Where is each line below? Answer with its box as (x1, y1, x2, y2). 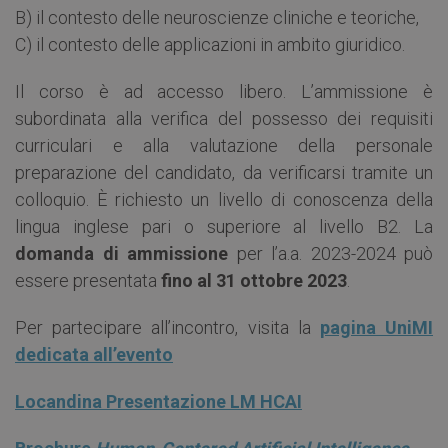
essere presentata (15, 269, 161, 291)
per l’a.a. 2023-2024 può (228, 242, 433, 264)
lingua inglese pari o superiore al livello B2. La (15, 215, 433, 237)
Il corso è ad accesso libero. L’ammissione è (15, 80, 433, 102)
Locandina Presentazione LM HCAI (15, 390, 302, 412)
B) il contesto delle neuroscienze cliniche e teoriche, (15, 6, 419, 28)
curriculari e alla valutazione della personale (15, 134, 433, 156)
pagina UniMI (319, 316, 434, 338)
